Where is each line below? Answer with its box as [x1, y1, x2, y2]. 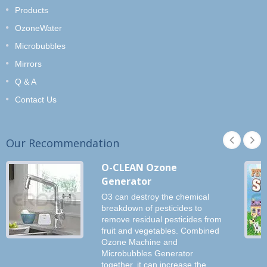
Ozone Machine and [101, 237, 178, 247]
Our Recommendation [6, 135, 119, 150]
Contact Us [15, 94, 57, 104]
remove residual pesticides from [101, 215, 222, 224]
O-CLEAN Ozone [101, 160, 177, 174]
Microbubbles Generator [101, 249, 193, 258]
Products [15, 5, 48, 15]
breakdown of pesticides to [101, 203, 202, 213]
